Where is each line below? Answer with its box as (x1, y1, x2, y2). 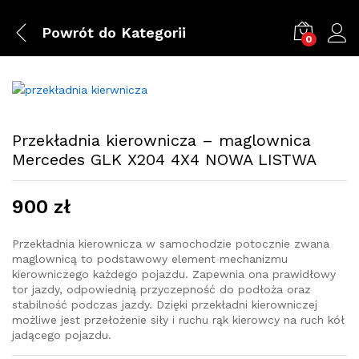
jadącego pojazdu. (12, 329, 111, 341)
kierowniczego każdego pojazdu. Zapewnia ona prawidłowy (12, 268, 336, 280)
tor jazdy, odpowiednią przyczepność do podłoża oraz (12, 283, 311, 296)
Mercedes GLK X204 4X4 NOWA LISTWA (12, 150, 317, 169)
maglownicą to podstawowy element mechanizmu (12, 252, 288, 265)
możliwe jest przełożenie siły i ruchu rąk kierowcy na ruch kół (12, 313, 345, 326)
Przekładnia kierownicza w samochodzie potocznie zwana (12, 237, 329, 250)
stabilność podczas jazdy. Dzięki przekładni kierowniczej (12, 298, 317, 311)
